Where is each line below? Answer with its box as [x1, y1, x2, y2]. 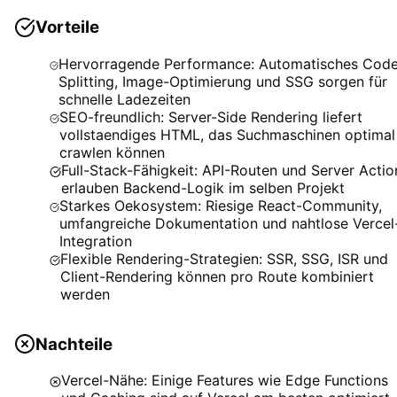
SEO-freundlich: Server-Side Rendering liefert [59, 107, 363, 126]
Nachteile [35, 333, 113, 354]
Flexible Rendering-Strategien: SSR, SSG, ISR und [60, 249, 389, 268]
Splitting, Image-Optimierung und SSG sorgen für [58, 72, 388, 90]
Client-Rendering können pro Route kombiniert [60, 267, 375, 285]
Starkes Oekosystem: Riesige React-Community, [59, 196, 383, 214]
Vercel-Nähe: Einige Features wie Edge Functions [60, 370, 388, 389]
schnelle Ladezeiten [58, 90, 191, 108]
